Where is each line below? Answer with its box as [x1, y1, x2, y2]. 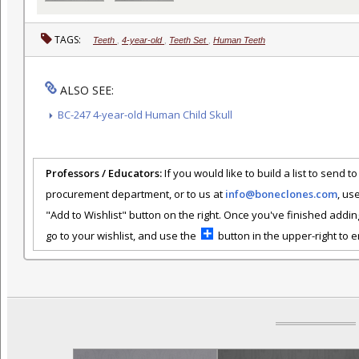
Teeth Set [169, 34, 208, 45]
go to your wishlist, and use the [46, 228, 201, 243]
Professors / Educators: [46, 165, 162, 180]
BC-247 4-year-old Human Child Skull [58, 107, 232, 122]
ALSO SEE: [57, 82, 114, 98]
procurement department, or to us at [46, 186, 225, 201]
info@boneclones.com [225, 186, 337, 201]
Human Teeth [213, 34, 265, 45]
